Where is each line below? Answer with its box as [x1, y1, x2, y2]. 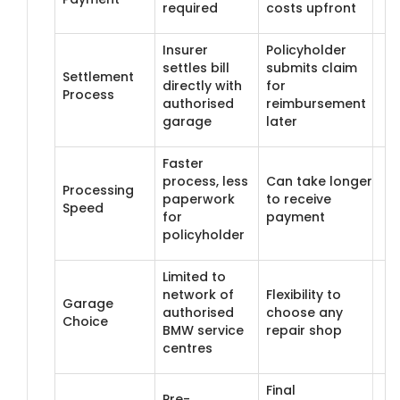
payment [266, 207, 325, 226]
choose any [266, 303, 343, 321]
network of [162, 285, 234, 304]
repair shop [266, 321, 342, 339]
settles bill [162, 58, 229, 77]
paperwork [162, 189, 235, 208]
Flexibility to [266, 285, 341, 304]
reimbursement [266, 94, 366, 112]
